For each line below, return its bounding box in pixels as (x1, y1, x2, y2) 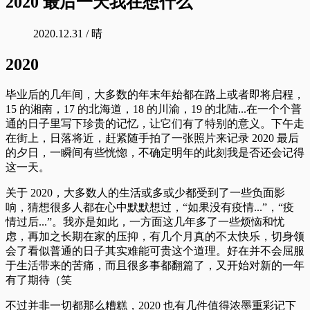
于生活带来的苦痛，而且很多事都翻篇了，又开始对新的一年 (6, 259, 304, 271)
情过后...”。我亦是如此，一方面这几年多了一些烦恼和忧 (6, 215, 284, 228)
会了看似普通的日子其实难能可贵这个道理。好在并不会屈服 (6, 244, 304, 257)
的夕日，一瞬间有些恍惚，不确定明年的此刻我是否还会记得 (6, 146, 304, 158)
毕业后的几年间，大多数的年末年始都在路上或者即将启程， (6, 88, 304, 100)
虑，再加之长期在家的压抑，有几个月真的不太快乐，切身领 (6, 230, 304, 242)
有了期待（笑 (6, 273, 72, 286)
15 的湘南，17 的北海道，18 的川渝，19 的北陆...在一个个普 (6, 102, 302, 115)
